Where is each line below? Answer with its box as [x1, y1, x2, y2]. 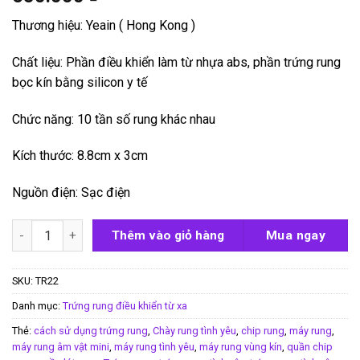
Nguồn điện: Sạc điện [12, 185, 130, 201]
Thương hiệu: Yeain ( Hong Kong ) [12, 18, 195, 34]
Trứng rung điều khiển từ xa [63, 299, 187, 312]
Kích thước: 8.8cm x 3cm [12, 148, 148, 164]
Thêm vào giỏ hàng [112, 227, 225, 243]
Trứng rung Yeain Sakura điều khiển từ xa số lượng [11, 221, 292, 235]
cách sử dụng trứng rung [34, 324, 148, 337]
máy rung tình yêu [114, 340, 194, 353]
